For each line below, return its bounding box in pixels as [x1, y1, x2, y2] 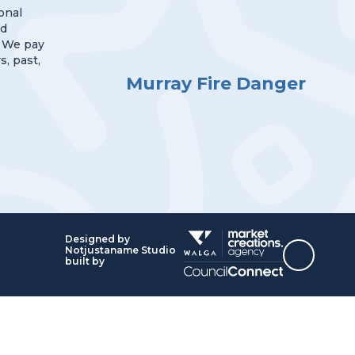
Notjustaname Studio [65, 244, 176, 256]
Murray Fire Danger [126, 73, 307, 94]
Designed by [65, 233, 130, 245]
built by [65, 255, 105, 267]
